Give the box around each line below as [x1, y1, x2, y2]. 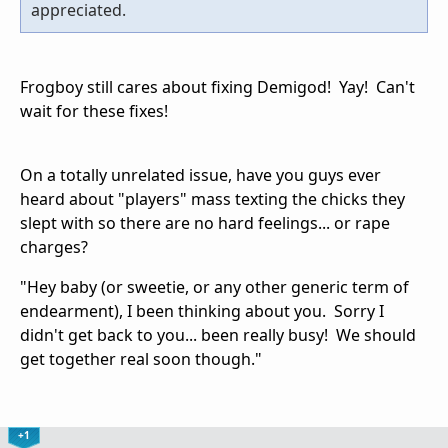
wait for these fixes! [20, 99, 168, 122]
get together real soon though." [20, 347, 262, 370]
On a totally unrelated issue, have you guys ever [20, 163, 381, 186]
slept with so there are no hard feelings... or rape [20, 211, 390, 234]
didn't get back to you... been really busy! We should [20, 323, 416, 346]
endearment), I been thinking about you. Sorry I [20, 299, 384, 322]
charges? [20, 235, 88, 258]
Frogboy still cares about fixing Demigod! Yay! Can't [20, 75, 415, 98]
